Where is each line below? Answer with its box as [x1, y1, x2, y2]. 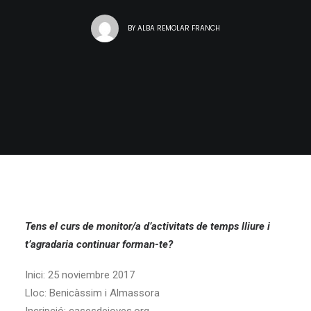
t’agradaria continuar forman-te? [25, 238, 173, 251]
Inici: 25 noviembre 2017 [25, 269, 135, 281]
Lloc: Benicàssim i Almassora [25, 287, 160, 299]
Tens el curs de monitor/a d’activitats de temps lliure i [25, 220, 270, 233]
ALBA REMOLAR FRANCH [137, 22, 221, 33]
